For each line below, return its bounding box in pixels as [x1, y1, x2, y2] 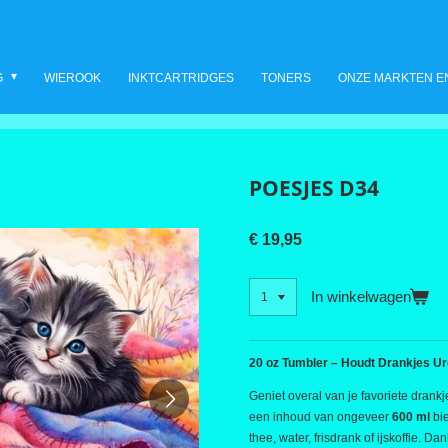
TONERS [260, 71, 311, 85]
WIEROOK [43, 71, 101, 85]
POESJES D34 [249, 174, 379, 202]
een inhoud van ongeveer [249, 409, 389, 424]
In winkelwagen [310, 287, 411, 305]
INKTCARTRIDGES [127, 71, 234, 85]
